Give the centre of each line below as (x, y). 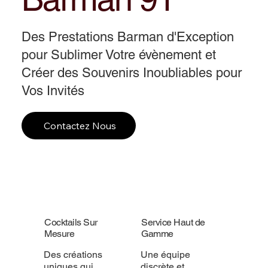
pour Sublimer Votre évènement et (119, 55)
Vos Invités (53, 91)
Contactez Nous (80, 126)
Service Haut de (173, 222)
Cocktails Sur (71, 222)
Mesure (60, 233)
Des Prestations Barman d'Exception (128, 37)
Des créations (73, 254)
